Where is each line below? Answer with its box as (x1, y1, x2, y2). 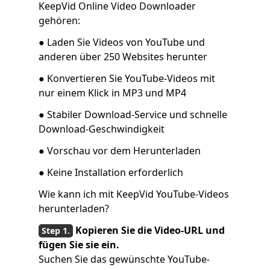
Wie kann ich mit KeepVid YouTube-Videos (39, 187, 229, 201)
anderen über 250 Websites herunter (39, 50, 207, 63)
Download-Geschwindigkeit (39, 122, 165, 136)
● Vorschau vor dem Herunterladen (39, 144, 201, 157)
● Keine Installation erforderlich (39, 166, 183, 179)
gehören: (39, 14, 80, 27)
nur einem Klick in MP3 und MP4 (39, 86, 186, 99)
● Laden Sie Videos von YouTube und (39, 36, 205, 49)
